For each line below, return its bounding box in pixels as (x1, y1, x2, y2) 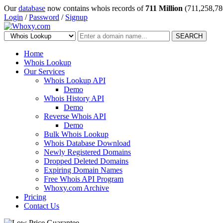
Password (29, 13, 59, 21)
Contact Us (24, 202, 59, 210)
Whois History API (44, 94, 104, 103)
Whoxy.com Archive (44, 184, 109, 192)
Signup (65, 13, 88, 21)
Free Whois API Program (44, 175, 123, 183)
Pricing (24, 193, 46, 201)
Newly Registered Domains (44, 148, 131, 156)
